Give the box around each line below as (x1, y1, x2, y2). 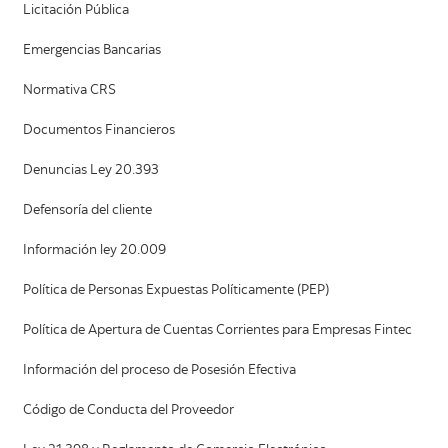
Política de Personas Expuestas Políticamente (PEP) (23, 284, 329, 299)
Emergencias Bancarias (23, 44, 161, 59)
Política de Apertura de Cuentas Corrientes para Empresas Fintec (23, 324, 412, 339)
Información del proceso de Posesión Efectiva (23, 364, 296, 379)
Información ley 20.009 (23, 244, 166, 259)
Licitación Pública (23, 4, 129, 19)
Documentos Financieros (23, 124, 175, 139)
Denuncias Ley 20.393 (23, 164, 159, 179)
